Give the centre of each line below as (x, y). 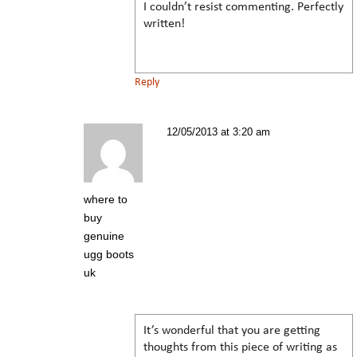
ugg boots (109, 254)
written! (164, 24)
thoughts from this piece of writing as (240, 347)
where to (106, 199)
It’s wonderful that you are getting (232, 330)
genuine (104, 235)
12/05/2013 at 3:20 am (218, 131)
